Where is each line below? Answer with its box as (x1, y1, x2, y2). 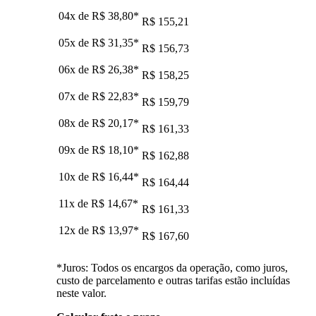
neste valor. (56, 286, 107, 299)
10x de (59, 170, 92, 183)
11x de (59, 197, 91, 209)
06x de (59, 63, 92, 75)
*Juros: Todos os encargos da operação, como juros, (56, 261, 288, 274)
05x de (59, 36, 92, 49)
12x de (59, 224, 92, 236)
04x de (59, 9, 92, 22)
